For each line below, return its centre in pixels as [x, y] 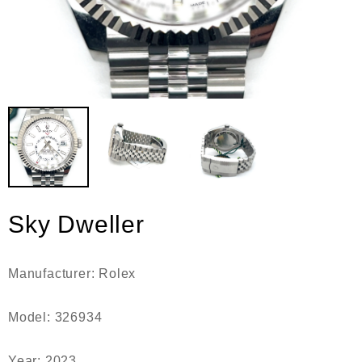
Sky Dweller [76, 224]
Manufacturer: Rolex [72, 274]
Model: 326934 [55, 317]
